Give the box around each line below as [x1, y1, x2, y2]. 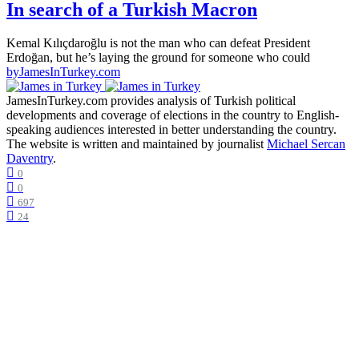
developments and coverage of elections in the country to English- [6, 108, 339, 123]
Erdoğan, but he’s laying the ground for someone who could [6, 50, 310, 65]
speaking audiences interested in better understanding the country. [6, 123, 337, 137]
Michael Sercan [267, 137, 345, 151]
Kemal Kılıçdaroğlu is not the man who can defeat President [6, 36, 310, 50]
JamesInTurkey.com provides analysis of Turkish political [6, 94, 296, 108]
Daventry [6, 151, 53, 166]
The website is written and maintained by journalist [6, 137, 267, 151]
